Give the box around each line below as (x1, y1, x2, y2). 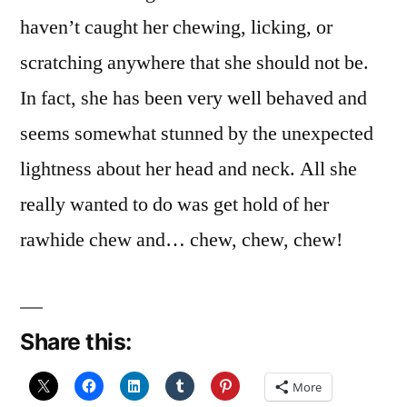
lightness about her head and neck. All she (20, 156, 357, 182)
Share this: (20, 328, 132, 355)
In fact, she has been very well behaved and (20, 85, 367, 111)
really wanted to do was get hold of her (20, 192, 329, 217)
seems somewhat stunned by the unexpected (20, 121, 373, 146)
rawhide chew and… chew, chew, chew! (20, 227, 342, 253)
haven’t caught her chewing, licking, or (20, 15, 333, 40)
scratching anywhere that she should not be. (20, 50, 369, 75)
